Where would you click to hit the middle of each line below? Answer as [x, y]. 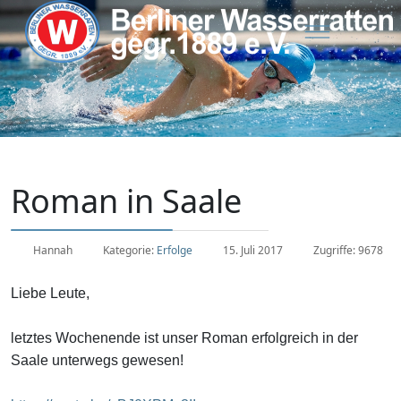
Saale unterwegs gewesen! [97, 361]
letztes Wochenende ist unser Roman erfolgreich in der [184, 338]
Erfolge [175, 251]
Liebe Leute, [50, 294]
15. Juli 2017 [253, 251]
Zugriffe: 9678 [348, 251]
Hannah [53, 251]
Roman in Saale [126, 201]
